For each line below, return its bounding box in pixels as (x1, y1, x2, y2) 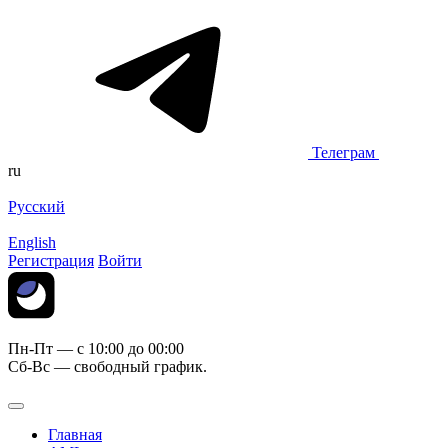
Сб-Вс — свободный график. (8, 358, 207, 375)
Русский (8, 198, 65, 215)
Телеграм (312, 144, 375, 161)
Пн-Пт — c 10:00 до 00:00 (8, 340, 184, 357)
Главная (48, 426, 102, 443)
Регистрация (8, 252, 94, 269)
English (8, 234, 56, 251)
